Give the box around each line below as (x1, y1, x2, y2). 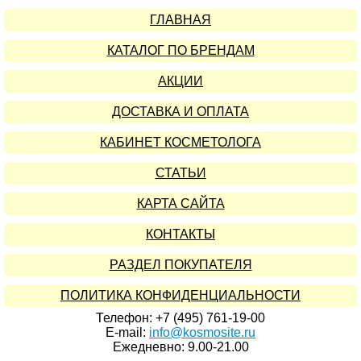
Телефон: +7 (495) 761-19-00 (96, 311, 265, 325)
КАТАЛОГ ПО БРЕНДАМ (106, 44, 255, 57)
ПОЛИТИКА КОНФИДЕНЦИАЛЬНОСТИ (60, 288, 301, 302)
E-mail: (106, 326, 149, 339)
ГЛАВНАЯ (150, 13, 211, 27)
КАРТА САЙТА (136, 197, 225, 210)
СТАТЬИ (155, 166, 206, 180)
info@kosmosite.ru (149, 326, 255, 339)
